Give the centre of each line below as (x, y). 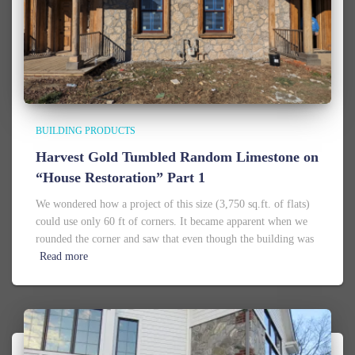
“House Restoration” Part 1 (120, 177)
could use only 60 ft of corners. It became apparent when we (172, 221)
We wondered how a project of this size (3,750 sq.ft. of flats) (173, 204)
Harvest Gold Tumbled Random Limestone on (177, 157)
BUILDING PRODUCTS (86, 130)
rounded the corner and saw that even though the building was (175, 239)
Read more (64, 256)
